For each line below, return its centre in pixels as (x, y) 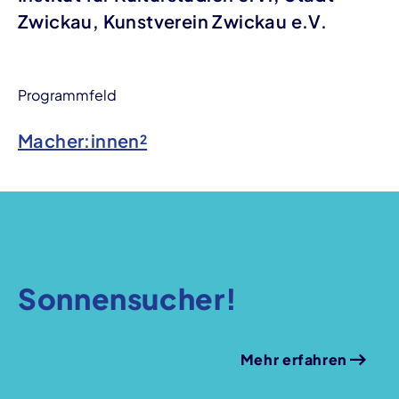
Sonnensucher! (128, 298)
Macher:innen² (83, 140)
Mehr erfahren (293, 359)
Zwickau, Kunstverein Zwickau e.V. (173, 20)
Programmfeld (67, 94)
